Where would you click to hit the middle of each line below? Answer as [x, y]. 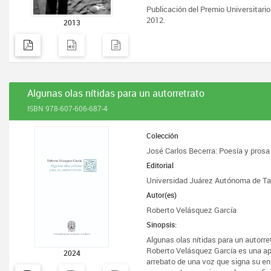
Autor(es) [162, 195]
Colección [163, 135]
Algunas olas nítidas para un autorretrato [116, 93]
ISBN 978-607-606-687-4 [67, 108]
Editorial [160, 165]
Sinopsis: [162, 224]
